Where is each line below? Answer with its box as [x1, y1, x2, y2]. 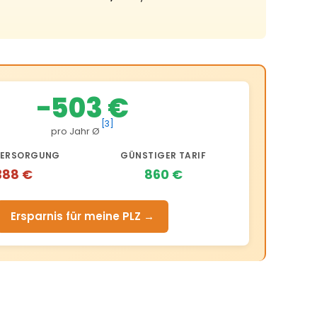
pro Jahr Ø [50, 125, 100, 139]
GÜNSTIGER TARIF [120, 149, 207, 162]
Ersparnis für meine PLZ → [11, 209, 155, 224]
